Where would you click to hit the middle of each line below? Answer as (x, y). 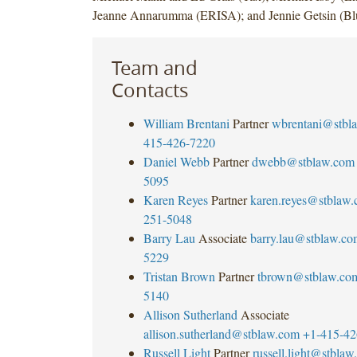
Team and (154, 67)
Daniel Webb (176, 161)
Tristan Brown (179, 276)
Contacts (149, 90)
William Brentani (186, 123)
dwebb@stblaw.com (303, 161)
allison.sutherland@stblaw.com (221, 333)
